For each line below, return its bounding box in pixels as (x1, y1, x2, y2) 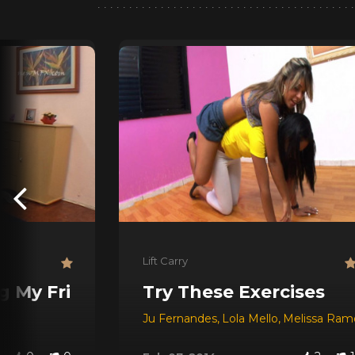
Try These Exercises (143, 281, 325, 303)
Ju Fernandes (143, 311, 217, 326)
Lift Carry (143, 254, 188, 267)
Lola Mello (222, 311, 278, 326)
